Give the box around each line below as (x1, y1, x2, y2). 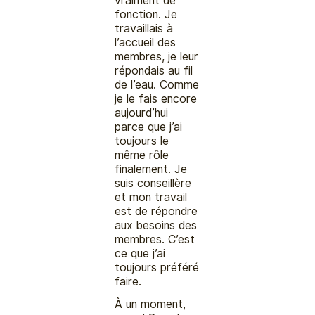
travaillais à (115, 21, 174, 35)
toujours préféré (115, 260, 200, 274)
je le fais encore (115, 91, 198, 105)
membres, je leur (115, 49, 199, 63)
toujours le (115, 134, 169, 148)
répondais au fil (115, 63, 193, 77)
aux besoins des (115, 218, 198, 232)
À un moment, (115, 297, 186, 311)
